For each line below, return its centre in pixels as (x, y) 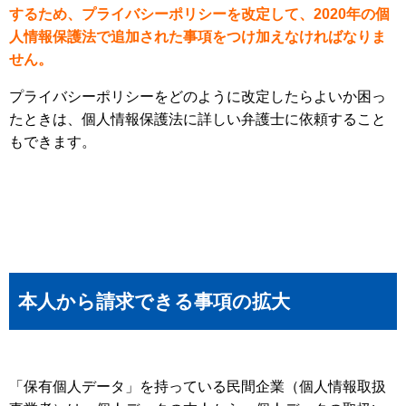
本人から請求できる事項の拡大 (154, 301)
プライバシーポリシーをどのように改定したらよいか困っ (198, 96)
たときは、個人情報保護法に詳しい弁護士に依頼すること (198, 119)
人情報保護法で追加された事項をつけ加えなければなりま (198, 36)
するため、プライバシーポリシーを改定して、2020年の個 (199, 14)
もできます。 (53, 141)
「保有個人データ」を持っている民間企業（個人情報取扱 (198, 386)
